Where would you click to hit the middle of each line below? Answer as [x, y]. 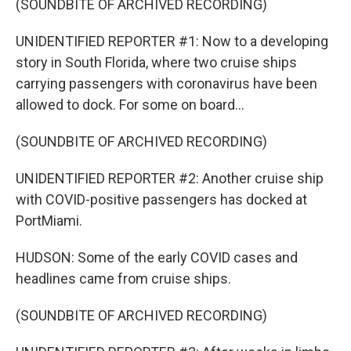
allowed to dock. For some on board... [130, 105]
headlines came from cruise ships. [123, 279]
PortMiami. [49, 221]
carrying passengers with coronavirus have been [166, 83]
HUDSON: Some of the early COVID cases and [157, 257]
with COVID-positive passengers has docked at [161, 199]
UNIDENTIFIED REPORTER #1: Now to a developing [172, 41]
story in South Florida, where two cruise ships [156, 62]
